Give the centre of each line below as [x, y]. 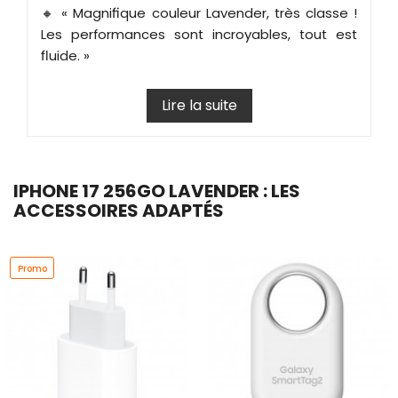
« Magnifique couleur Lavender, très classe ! [209, 12]
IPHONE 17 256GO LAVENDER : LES [157, 191]
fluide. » [65, 55]
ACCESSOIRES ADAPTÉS [119, 210]
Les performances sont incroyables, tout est [199, 34]
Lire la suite [199, 105]
